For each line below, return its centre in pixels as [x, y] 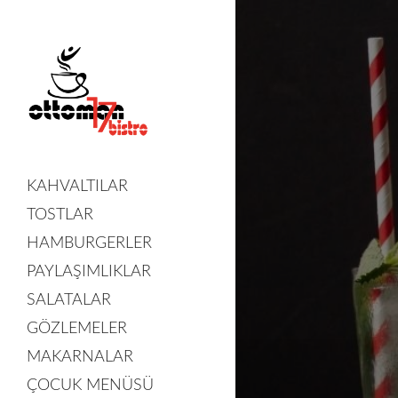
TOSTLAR [60, 215]
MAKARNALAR [80, 357]
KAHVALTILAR [77, 187]
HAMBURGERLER [89, 243]
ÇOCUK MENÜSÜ [90, 386]
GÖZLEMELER [77, 329]
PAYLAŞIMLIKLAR [89, 272]
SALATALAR [69, 300]
